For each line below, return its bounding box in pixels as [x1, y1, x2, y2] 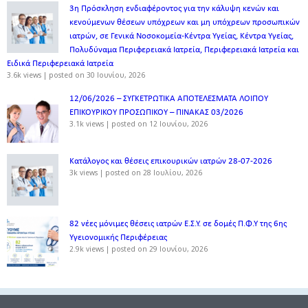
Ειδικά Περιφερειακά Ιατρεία [7, 58, 113, 68]
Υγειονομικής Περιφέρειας [69, 232, 167, 242]
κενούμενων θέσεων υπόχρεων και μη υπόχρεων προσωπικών [69, 17, 300, 27]
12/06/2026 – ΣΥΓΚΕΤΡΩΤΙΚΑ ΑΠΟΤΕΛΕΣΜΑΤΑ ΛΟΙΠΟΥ [69, 93, 268, 103]
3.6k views [7, 69, 41, 80]
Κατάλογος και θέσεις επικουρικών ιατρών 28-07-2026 [69, 156, 272, 166]
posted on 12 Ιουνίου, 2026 [111, 118, 208, 129]
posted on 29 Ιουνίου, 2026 [111, 243, 208, 254]
